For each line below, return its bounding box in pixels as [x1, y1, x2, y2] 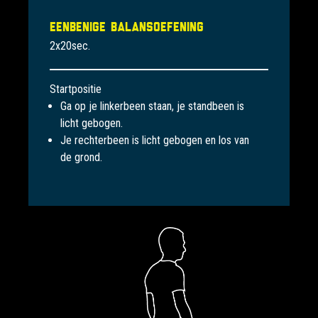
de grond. [60, 150, 102, 165]
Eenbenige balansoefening [50, 20, 204, 34]
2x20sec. [50, 39, 90, 53]
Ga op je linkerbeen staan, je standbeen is [60, 99, 244, 114]
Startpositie [50, 82, 102, 97]
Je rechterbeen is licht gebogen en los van [60, 133, 249, 148]
